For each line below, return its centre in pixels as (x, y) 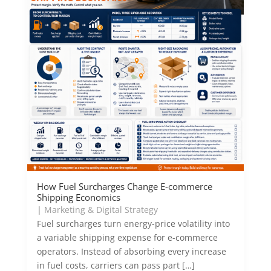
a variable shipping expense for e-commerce (127, 237)
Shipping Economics (78, 197)
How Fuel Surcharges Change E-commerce (124, 186)
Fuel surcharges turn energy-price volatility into (133, 224)
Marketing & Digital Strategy (101, 210)
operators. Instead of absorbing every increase (131, 251)
